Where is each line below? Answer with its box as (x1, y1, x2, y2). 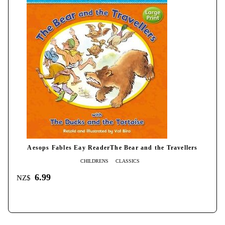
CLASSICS (116, 158, 140, 164)
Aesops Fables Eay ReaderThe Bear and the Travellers (27, 145, 198, 152)
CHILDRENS (80, 158, 108, 164)
